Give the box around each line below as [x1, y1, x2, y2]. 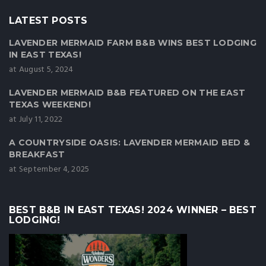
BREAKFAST [9, 148, 65, 160]
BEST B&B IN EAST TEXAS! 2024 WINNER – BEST [9, 204, 256, 216]
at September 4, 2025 [9, 162, 90, 176]
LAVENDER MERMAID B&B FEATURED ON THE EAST [9, 87, 246, 98]
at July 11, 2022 [9, 112, 63, 126]
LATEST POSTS [9, 14, 88, 26]
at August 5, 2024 [9, 62, 74, 77]
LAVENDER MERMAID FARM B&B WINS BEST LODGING [9, 37, 257, 48]
